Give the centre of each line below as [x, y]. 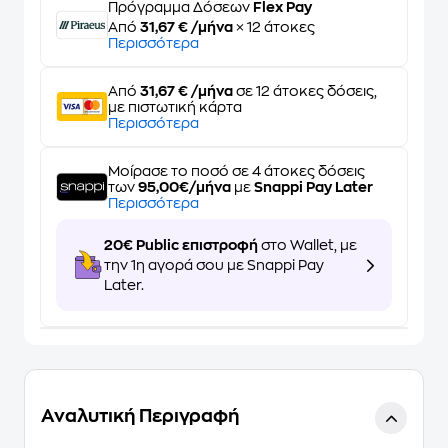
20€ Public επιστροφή [181, 245]
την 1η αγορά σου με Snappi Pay [214, 265]
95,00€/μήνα [184, 187]
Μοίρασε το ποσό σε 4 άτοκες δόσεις [236, 171]
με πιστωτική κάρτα [175, 107]
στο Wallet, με [307, 245]
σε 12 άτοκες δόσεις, [305, 91]
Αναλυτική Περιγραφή [140, 416]
